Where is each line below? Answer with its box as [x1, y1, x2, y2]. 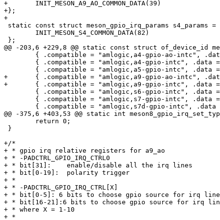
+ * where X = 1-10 [4, 206, 75, 214]
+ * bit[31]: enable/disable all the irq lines [4, 162, 192, 169]
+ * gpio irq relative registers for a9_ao [4, 147, 165, 155]
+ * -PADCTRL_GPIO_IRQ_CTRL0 [4, 154, 110, 162]
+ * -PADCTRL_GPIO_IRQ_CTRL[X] [4, 184, 118, 192]
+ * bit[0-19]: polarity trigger [4, 169, 130, 177]
